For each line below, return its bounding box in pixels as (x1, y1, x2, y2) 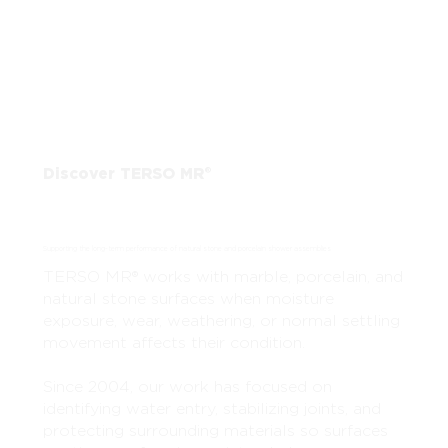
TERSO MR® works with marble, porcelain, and (42, 267, 403, 287)
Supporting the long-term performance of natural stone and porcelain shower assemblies (42, 244, 331, 254)
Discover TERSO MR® (42, 163, 212, 183)
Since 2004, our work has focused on (42, 377, 332, 397)
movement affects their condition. (42, 333, 305, 353)
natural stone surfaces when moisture (42, 289, 334, 309)
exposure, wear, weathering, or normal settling (42, 311, 400, 331)
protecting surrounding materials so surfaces (42, 421, 388, 441)
